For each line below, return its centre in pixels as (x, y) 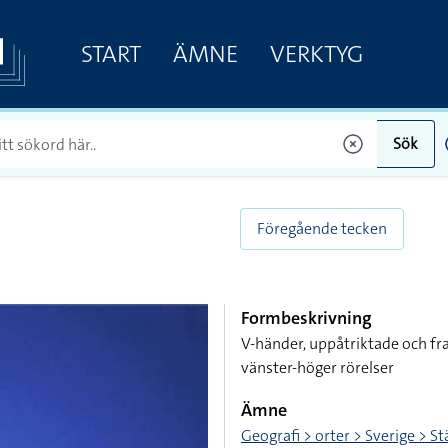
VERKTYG (316, 53)
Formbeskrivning (306, 318)
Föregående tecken (322, 228)
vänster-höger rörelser (317, 367)
